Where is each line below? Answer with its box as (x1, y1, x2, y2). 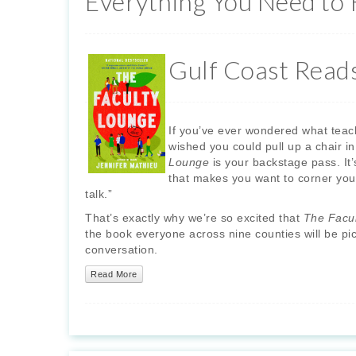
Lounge (168, 156, 210, 169)
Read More (91, 269, 137, 280)
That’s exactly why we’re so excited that (85, 211, 304, 225)
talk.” (85, 188, 112, 201)
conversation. (85, 243, 158, 257)
